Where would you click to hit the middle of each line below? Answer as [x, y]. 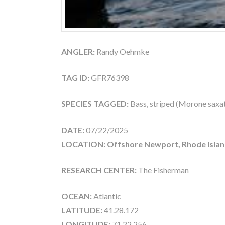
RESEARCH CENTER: [99, 170]
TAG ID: [75, 77]
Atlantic [106, 196]
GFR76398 [109, 77]
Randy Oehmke [122, 51]
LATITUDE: [82, 210]
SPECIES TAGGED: [96, 103]
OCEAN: [77, 196]
